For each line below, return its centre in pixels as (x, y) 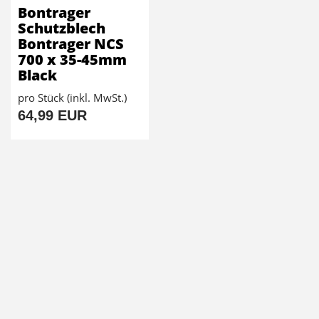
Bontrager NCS (71, 43)
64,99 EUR (52, 115)
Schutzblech (62, 28)
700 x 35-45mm (72, 59)
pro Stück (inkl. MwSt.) (72, 97)
